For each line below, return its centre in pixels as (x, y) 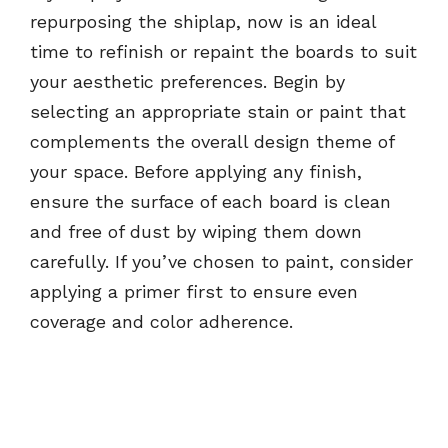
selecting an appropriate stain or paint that (218, 112)
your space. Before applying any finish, (196, 172)
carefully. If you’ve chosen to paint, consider (221, 262)
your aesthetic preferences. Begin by (187, 82)
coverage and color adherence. (161, 322)
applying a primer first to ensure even (194, 292)
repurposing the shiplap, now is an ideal (203, 22)
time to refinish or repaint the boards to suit (223, 52)
